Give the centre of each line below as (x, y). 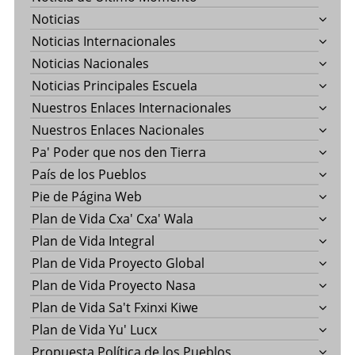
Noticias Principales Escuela (114, 86)
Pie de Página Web (86, 197)
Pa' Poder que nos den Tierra (118, 153)
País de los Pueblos (89, 175)
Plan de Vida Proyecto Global (118, 263)
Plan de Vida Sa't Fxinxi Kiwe (115, 308)
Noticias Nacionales (90, 64)
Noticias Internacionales (103, 42)
